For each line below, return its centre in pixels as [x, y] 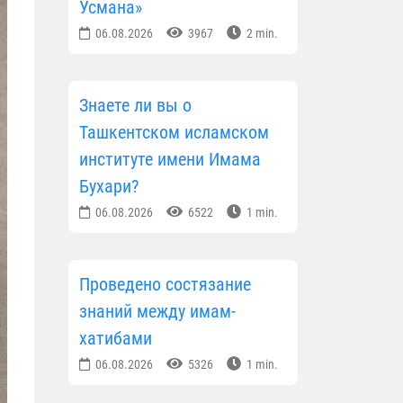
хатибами [116, 339]
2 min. [261, 34]
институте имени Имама [170, 160]
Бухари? [109, 187]
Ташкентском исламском [174, 133]
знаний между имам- [157, 312]
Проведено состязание [165, 285]
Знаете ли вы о [135, 106]
